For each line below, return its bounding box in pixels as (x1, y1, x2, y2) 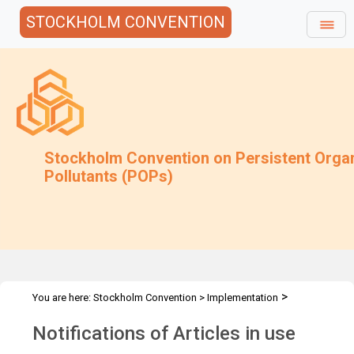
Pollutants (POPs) (44, 167, 174, 186)
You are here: (32, 292, 93, 303)
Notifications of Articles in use (32, 322, 296, 345)
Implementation (207, 292, 278, 303)
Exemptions (32, 311, 86, 322)
